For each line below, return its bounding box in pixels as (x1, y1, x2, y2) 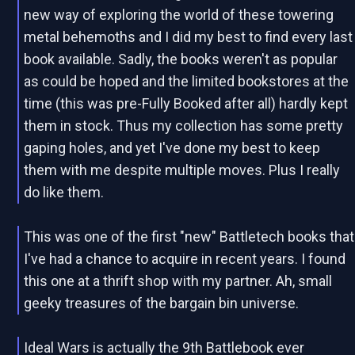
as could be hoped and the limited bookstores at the (24, 73, 349, 90)
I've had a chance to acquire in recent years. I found (24, 250, 346, 267)
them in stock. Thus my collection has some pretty (24, 117, 344, 134)
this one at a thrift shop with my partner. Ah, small (24, 273, 333, 289)
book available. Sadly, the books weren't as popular (24, 51, 338, 67)
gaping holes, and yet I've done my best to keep (24, 139, 321, 156)
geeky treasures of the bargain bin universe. (24, 295, 300, 311)
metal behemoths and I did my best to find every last (24, 29, 353, 45)
